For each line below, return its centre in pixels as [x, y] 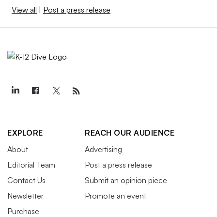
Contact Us [26, 180]
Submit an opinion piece [126, 180]
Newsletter [25, 195]
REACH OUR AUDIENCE [130, 132]
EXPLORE [25, 132]
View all [24, 9]
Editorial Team [31, 164]
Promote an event [116, 195]
